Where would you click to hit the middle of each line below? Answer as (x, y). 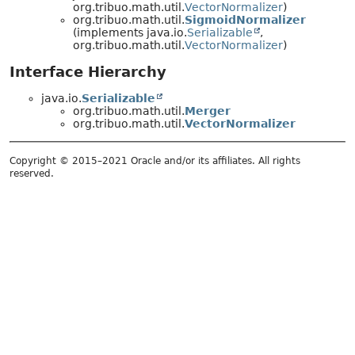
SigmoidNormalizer (245, 19)
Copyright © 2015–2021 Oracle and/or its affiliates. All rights (155, 160)
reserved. (32, 173)
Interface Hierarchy (88, 71)
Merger (208, 111)
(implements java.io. (130, 32)
